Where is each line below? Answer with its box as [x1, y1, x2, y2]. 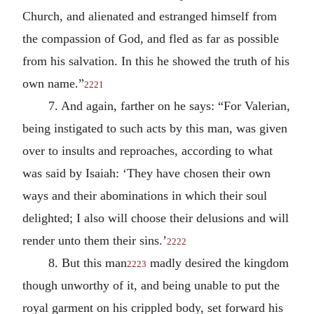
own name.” [22, 76, 84, 90]
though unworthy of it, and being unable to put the [22, 278, 280, 292]
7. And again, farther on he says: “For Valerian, [48, 98, 290, 113]
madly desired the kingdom [146, 255, 289, 270]
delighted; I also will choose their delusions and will [22, 210, 289, 225]
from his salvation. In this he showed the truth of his [22, 53, 289, 68]
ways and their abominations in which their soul [22, 188, 267, 203]
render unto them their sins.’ [22, 233, 167, 247]
